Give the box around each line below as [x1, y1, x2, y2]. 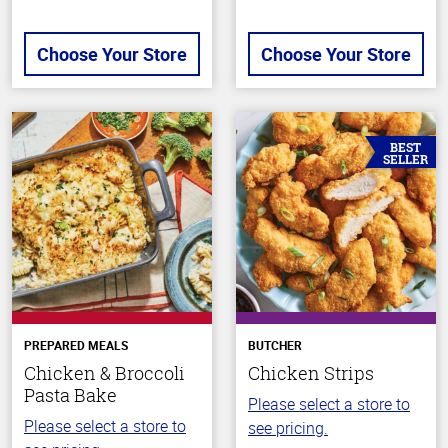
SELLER [383, 150, 428, 167]
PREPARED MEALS [24, 336, 128, 353]
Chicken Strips [248, 360, 374, 385]
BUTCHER [248, 336, 302, 353]
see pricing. [248, 416, 328, 439]
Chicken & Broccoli [24, 360, 185, 385]
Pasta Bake [24, 382, 117, 407]
